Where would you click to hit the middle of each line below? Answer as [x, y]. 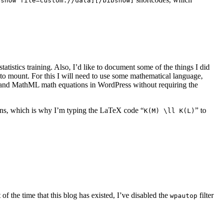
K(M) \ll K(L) [169, 110]
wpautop [184, 195]
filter [206, 195]
